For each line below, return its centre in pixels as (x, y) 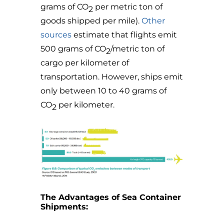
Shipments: (64, 207)
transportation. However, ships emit (111, 77)
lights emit (156, 35)
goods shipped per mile (88, 21)
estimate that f (103, 35)
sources (56, 35)
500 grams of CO (73, 49)
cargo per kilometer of (84, 63)
